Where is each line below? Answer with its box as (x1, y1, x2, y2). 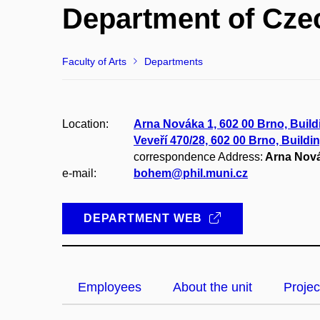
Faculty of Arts (62, 56, 126, 67)
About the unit (173, 280, 252, 294)
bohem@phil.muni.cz (134, 167, 248, 179)
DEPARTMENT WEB (84, 212, 206, 224)
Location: (62, 118, 109, 130)
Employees (78, 280, 141, 294)
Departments (144, 56, 203, 67)
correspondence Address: (134, 151, 263, 163)
